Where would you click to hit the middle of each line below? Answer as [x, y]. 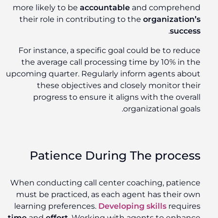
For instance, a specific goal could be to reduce [111, 51]
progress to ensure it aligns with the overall [119, 97]
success [187, 31]
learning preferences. [58, 206]
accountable [107, 8]
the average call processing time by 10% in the [113, 62]
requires [185, 206]
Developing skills [134, 206]
